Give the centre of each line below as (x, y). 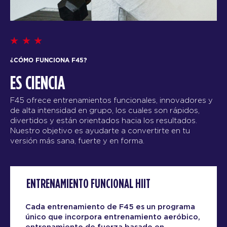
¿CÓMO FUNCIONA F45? (49, 60)
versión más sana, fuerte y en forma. (77, 141)
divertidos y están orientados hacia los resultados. (104, 121)
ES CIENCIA (37, 84)
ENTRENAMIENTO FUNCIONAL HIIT (88, 184)
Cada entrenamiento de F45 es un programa (110, 207)
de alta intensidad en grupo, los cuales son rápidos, (105, 110)
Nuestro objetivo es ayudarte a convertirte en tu (100, 131)
